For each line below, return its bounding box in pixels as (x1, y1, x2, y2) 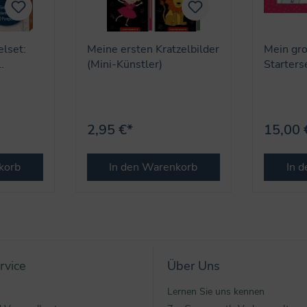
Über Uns (167, 258, 220, 274)
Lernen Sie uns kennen (167, 285, 265, 298)
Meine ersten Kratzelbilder (86, 41, 219, 57)
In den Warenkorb (109, 159, 198, 175)
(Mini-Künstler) (86, 56, 162, 72)
